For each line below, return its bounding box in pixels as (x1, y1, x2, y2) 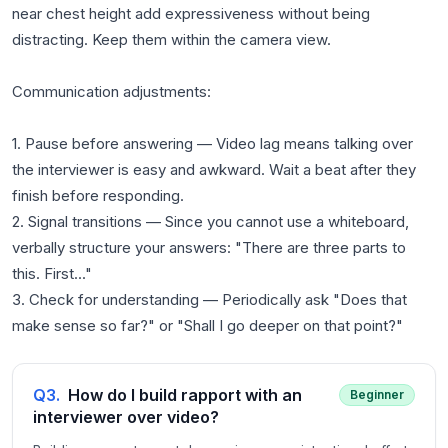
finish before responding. (12, 186, 184, 205)
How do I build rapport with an (68, 385, 302, 405)
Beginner (350, 387, 404, 402)
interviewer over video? (33, 407, 219, 427)
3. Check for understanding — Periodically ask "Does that (12, 290, 407, 309)
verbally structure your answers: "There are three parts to (12, 238, 406, 257)
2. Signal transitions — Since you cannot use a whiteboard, (12, 212, 409, 231)
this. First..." (12, 264, 92, 283)
